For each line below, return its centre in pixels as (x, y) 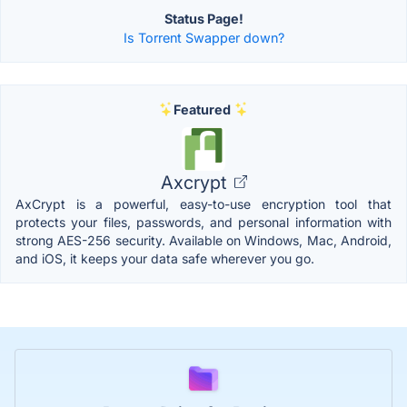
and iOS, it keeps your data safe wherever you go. (165, 258)
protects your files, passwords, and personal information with (203, 222)
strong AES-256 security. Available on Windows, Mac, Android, (203, 240)
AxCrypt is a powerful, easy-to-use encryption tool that (203, 203)
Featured (202, 109)
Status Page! (203, 18)
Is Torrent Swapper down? (203, 37)
